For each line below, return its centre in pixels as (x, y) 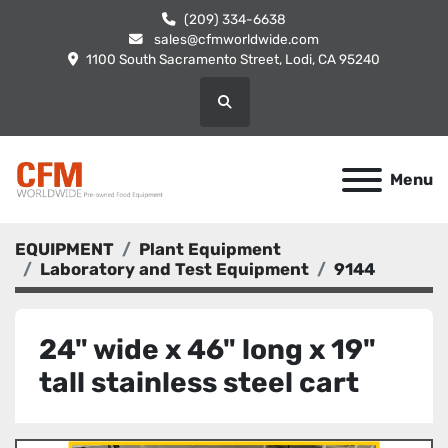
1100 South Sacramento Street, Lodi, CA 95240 (233, 59)
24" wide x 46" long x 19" (207, 349)
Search (245, 110)
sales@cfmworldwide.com (235, 39)
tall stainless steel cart (199, 382)
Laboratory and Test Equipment (174, 269)
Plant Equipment (210, 249)
